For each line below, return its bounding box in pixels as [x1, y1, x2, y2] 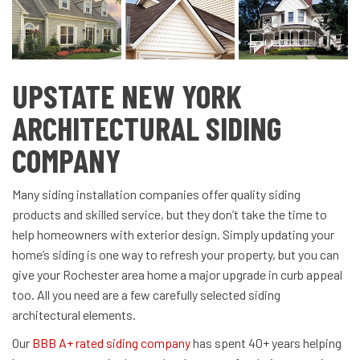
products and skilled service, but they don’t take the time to [12, 207, 327, 223]
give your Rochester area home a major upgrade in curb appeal [12, 267, 342, 283]
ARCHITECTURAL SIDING [12, 108, 281, 148]
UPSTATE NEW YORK [12, 76, 242, 116]
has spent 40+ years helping [190, 335, 342, 351]
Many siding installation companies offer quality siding [12, 186, 301, 202]
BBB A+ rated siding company [32, 335, 190, 351]
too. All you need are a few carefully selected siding [12, 287, 280, 303]
